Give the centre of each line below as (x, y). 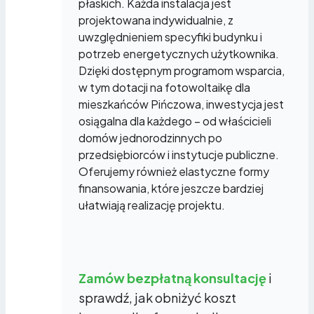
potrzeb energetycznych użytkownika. (179, 53)
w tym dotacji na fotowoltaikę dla (164, 87)
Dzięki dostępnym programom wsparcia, (182, 70)
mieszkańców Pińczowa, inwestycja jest (181, 104)
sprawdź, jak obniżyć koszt (157, 297)
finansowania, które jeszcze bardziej (171, 188)
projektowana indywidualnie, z (156, 20)
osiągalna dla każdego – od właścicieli (175, 121)
